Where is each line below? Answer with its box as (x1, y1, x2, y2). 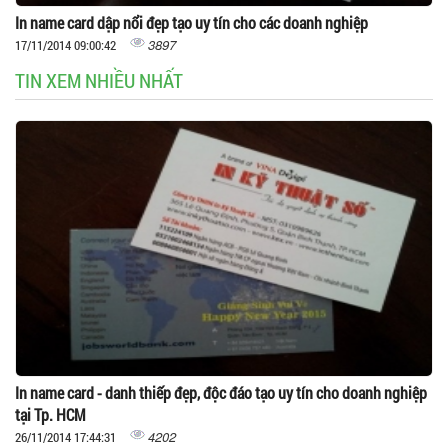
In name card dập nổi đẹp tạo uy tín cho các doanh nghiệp (15, 11, 368, 33)
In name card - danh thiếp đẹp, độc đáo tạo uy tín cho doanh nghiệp (15, 381, 427, 403)
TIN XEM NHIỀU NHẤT (15, 66, 183, 93)
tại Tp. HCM (15, 403, 86, 425)
